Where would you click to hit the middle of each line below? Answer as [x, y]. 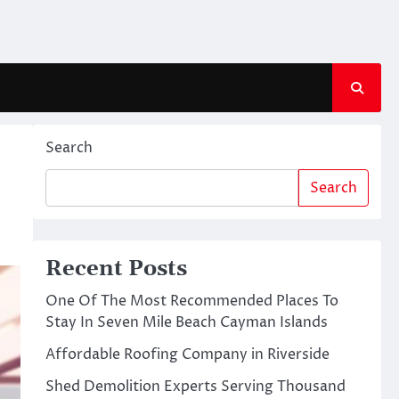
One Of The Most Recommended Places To [191, 301]
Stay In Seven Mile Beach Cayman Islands [186, 322]
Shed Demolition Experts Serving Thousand [195, 387]
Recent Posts [116, 269]
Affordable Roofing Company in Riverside [187, 354]
